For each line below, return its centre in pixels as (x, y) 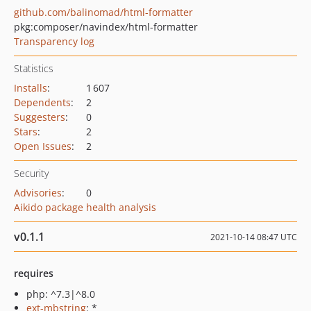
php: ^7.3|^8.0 (61, 294)
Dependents (42, 102)
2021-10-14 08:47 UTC (254, 237)
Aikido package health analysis (85, 207)
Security (31, 173)
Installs (31, 88)
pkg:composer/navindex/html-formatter (106, 27)
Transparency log (54, 41)
